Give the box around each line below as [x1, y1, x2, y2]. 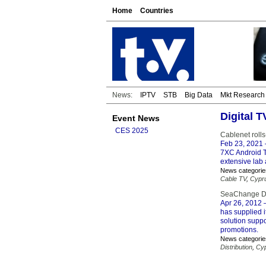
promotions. [220, 226, 258, 234]
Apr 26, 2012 [220, 199, 262, 207]
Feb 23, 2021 [220, 140, 263, 148]
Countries [140, 7, 173, 15]
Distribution [220, 243, 252, 251]
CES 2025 [115, 126, 148, 135]
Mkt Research [220, 91, 265, 99]
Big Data [185, 91, 213, 99]
